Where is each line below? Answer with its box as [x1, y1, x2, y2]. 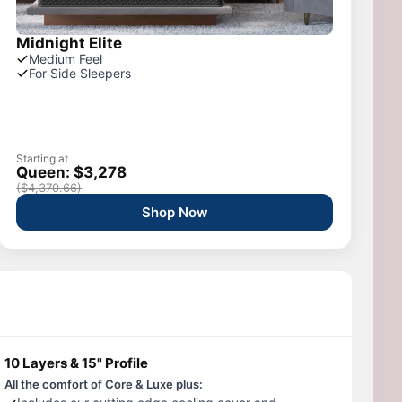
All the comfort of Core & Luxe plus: [4, 377, 204, 391]
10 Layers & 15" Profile [4, 354, 149, 371]
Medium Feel [29, 51, 103, 66]
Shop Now [141, 204, 208, 221]
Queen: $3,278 [16, 163, 127, 181]
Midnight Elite [16, 34, 123, 52]
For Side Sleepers [29, 66, 132, 81]
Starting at [16, 152, 69, 165]
